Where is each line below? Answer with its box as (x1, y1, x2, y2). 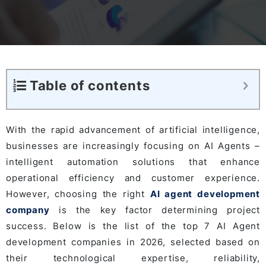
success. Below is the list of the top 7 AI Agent (6, 220, 260, 232)
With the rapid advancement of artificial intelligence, (6, 124, 260, 135)
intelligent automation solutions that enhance (6, 156, 260, 167)
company (6, 204, 50, 216)
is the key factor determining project (49, 204, 260, 216)
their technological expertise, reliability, (6, 252, 260, 264)
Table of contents (29, 78, 150, 93)
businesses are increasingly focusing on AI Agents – (6, 140, 260, 151)
